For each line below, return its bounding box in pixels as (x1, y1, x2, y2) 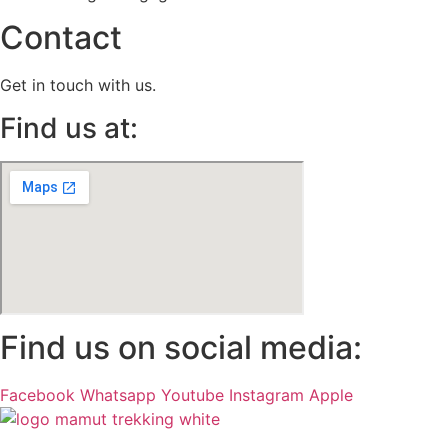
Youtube (161, 384, 224, 405)
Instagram (229, 384, 304, 405)
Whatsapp (80, 384, 156, 405)
